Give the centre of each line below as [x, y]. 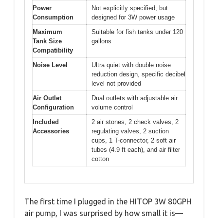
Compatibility [53, 50]
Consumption [53, 17]
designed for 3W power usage [133, 17]
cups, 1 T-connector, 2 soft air [134, 140]
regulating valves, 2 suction [130, 131]
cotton [100, 159]
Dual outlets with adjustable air [135, 98]
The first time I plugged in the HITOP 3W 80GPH [108, 201]
